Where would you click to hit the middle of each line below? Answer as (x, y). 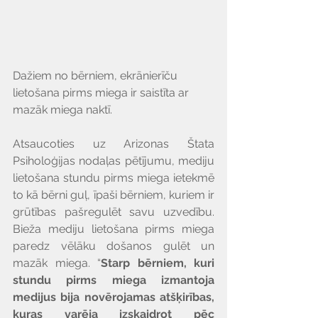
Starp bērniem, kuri (158, 263)
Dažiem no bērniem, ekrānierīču (97, 76)
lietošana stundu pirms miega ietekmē (114, 178)
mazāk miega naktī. (62, 110)
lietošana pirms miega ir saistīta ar (102, 93)
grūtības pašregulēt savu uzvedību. (114, 212)
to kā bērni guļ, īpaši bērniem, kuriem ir (114, 195)
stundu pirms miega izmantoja (114, 280)
